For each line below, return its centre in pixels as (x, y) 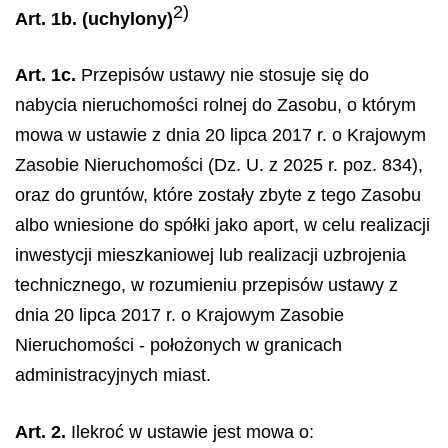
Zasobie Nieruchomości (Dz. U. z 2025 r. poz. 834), (219, 165)
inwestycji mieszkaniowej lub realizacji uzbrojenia (210, 255)
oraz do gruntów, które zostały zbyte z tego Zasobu (218, 195)
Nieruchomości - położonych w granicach (178, 345)
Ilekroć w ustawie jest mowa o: (190, 431)
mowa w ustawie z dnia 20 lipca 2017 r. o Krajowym (220, 135)
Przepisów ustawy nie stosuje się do (222, 75)
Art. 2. (40, 431)
